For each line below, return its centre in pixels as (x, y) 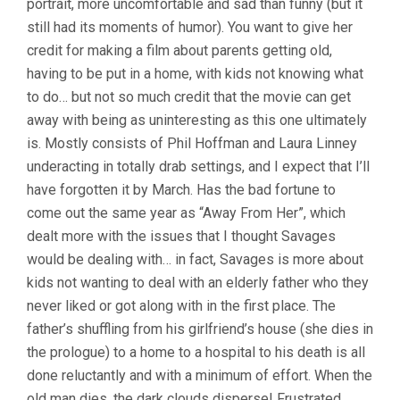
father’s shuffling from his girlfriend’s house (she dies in (200, 329)
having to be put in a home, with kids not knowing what (195, 74)
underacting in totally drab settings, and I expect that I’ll (198, 167)
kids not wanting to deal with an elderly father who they (198, 283)
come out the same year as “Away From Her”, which (186, 213)
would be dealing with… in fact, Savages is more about (195, 260)
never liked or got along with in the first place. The (181, 306)
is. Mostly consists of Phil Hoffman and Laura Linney (192, 144)
